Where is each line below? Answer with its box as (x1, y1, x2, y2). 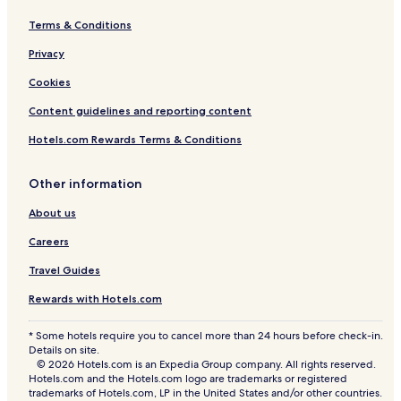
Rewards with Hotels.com (29, 292, 162, 306)
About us (29, 206, 76, 220)
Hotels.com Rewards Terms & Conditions (29, 132, 242, 147)
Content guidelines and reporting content (29, 104, 252, 118)
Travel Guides (29, 263, 100, 277)
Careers (29, 235, 69, 249)
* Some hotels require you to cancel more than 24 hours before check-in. (29, 328, 383, 344)
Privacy (29, 47, 64, 61)
